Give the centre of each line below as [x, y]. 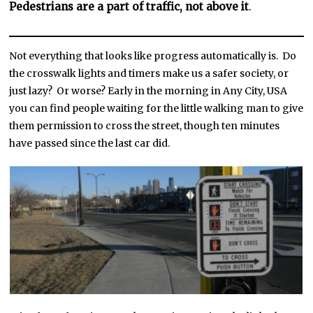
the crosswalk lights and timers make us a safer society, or [149, 73]
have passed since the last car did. [90, 143]
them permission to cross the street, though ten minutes [145, 126]
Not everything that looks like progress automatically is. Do [153, 56]
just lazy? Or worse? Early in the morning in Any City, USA [148, 91]
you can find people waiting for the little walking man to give [156, 108]
